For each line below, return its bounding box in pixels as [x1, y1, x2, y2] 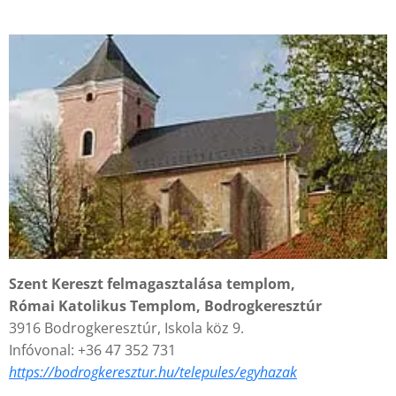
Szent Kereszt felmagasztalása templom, [9, 273, 295, 293]
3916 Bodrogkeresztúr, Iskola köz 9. [9, 317, 244, 338]
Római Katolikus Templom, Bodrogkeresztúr [9, 295, 322, 316]
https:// [9, 362, 54, 382]
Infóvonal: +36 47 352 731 [9, 339, 176, 360]
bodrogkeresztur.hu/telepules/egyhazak [54, 362, 297, 382]
